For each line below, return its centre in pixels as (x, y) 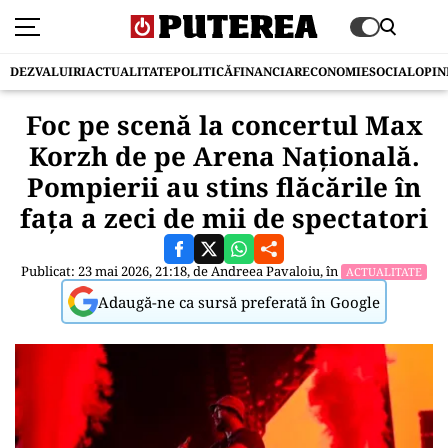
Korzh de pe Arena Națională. (224, 156)
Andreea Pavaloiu (265, 271)
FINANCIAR (267, 71)
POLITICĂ (203, 71)
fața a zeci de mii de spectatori (224, 218)
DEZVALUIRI (48, 71)
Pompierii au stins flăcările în (224, 187)
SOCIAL (392, 71)
